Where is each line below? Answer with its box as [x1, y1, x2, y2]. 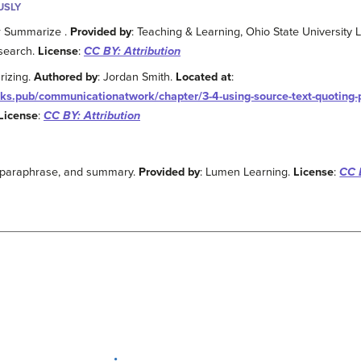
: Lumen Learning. [200, 164, 294, 179]
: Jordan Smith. [98, 69, 176, 84]
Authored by [34, 69, 98, 84]
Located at [176, 69, 232, 84]
